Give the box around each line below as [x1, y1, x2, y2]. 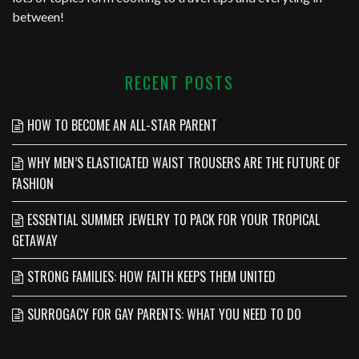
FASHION [12, 173, 54, 193]
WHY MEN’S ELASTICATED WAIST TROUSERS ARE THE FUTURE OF [27, 152, 340, 172]
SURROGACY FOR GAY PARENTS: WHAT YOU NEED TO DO [27, 304, 301, 324]
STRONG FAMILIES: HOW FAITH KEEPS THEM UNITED [27, 266, 276, 286]
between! [12, 8, 64, 24]
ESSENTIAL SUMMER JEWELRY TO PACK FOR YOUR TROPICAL [27, 209, 320, 229]
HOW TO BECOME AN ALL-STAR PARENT [27, 115, 217, 135]
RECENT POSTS [125, 70, 234, 95]
